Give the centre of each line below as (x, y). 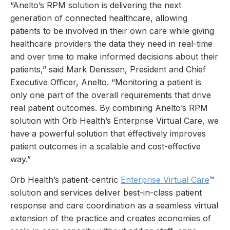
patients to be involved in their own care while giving (112, 31)
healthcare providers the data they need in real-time (111, 44)
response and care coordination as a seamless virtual (114, 206)
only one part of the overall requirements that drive (111, 95)
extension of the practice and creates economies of (111, 218)
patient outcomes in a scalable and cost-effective (106, 147)
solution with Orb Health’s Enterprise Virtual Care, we (114, 121)
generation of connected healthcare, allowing (99, 18)
